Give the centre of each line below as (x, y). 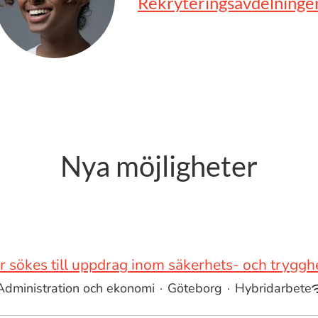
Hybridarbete (273, 288)
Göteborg (194, 288)
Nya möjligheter (159, 166)
